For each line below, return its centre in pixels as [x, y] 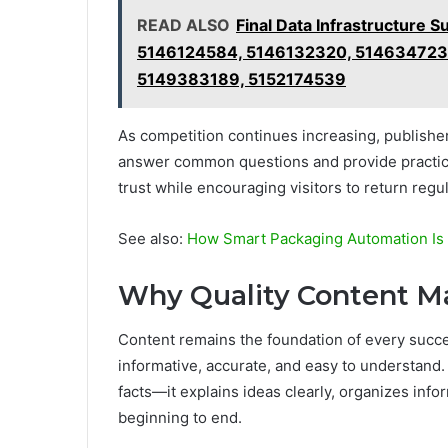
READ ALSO [183, 24]
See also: [152, 238]
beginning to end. [180, 418]
